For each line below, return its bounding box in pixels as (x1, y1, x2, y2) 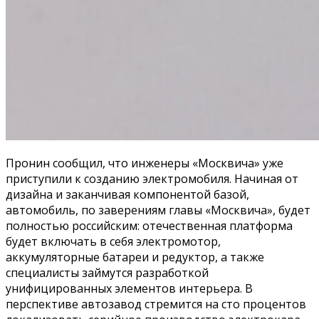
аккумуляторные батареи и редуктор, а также (6, 249, 264, 265)
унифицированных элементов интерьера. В (6, 280, 253, 296)
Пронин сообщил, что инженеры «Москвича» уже (6, 155, 283, 171)
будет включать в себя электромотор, (6, 233, 221, 249)
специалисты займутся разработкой (6, 264, 209, 281)
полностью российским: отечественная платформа (6, 217, 293, 234)
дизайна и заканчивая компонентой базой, (6, 186, 249, 202)
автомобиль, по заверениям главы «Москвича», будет (6, 202, 310, 218)
